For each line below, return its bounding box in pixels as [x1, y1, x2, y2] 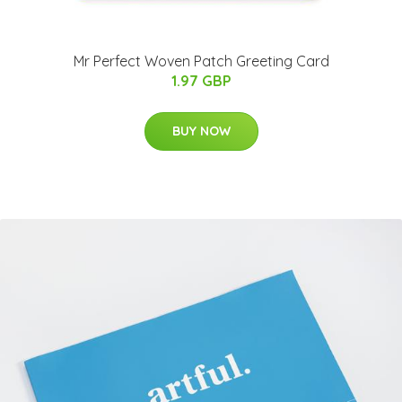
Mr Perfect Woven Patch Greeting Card [73, 51, 329, 70]
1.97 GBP [170, 71, 232, 90]
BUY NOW [171, 122, 231, 139]
